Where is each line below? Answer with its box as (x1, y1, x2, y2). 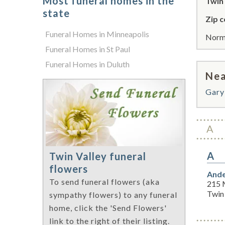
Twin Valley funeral (49, 150, 146, 163)
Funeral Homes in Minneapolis (45, 29, 149, 39)
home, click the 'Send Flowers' (49, 203, 167, 213)
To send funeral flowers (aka (49, 177, 160, 187)
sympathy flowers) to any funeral (49, 190, 177, 200)
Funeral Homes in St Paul (45, 44, 130, 54)
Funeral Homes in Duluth (45, 59, 130, 69)
